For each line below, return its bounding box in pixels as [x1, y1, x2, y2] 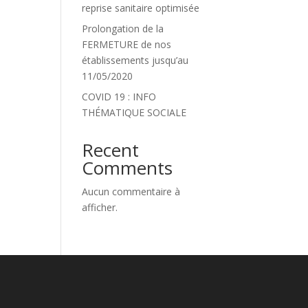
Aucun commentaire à [82, 185, 181, 198]
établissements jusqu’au [82, 54, 189, 67]
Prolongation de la [82, 22, 164, 35]
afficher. [82, 201, 118, 214]
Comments [82, 155, 173, 180]
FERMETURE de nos [82, 38, 172, 51]
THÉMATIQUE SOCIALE [82, 106, 187, 119]
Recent [82, 137, 140, 162]
